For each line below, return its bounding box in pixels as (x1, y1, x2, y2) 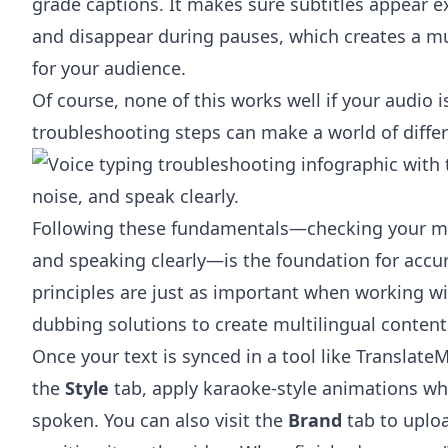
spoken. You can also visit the (32, 408, 288, 432)
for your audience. (32, 56, 186, 80)
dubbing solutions (32, 312, 187, 336)
